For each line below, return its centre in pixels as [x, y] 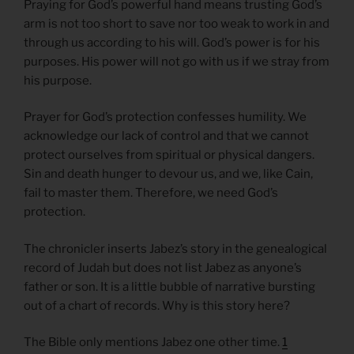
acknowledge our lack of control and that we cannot [166, 136]
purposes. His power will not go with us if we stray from [177, 61]
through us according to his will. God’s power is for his [172, 42]
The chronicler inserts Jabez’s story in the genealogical [175, 249]
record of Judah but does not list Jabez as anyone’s [163, 267]
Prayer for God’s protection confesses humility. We [165, 117]
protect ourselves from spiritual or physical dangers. [169, 155]
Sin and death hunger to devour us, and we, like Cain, [168, 174]
